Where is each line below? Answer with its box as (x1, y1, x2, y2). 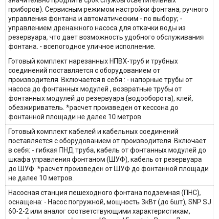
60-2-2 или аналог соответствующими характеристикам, (8, 207, 190, 216)
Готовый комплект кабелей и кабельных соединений (8, 128, 178, 136)
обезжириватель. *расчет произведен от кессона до (8, 104, 178, 112)
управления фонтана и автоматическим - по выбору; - (8, 15, 182, 23)
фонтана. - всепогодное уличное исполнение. (8, 43, 155, 51)
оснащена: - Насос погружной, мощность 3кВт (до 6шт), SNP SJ (8, 198, 211, 206)
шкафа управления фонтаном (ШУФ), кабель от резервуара (8, 155, 202, 164)
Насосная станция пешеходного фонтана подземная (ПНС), (8, 189, 201, 197)
